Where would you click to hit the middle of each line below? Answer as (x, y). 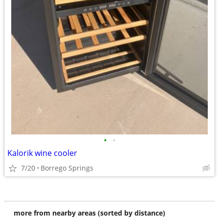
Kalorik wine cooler (42, 153)
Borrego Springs (67, 168)
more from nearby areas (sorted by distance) (89, 213)
